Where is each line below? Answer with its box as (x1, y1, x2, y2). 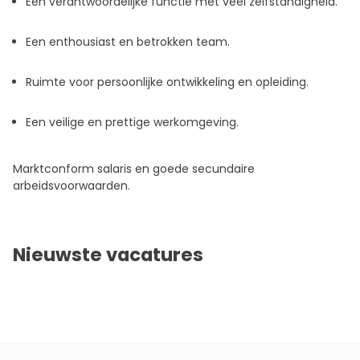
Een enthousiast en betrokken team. (26, 34, 230, 51)
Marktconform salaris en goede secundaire (13, 161, 255, 178)
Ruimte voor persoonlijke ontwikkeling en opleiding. (26, 74, 309, 91)
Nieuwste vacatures (13, 242, 203, 268)
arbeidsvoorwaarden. (13, 178, 130, 194)
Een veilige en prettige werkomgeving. (26, 114, 239, 131)
